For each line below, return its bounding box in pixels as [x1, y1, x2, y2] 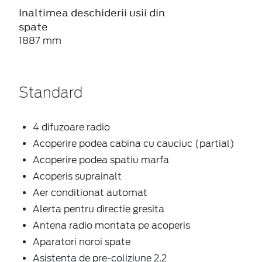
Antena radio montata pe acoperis [33, 219, 190, 231]
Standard [19, 86, 82, 101]
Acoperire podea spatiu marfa [33, 154, 169, 166]
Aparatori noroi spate [33, 236, 130, 247]
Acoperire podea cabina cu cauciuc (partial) [33, 137, 235, 149]
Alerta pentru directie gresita [33, 203, 164, 215]
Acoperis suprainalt [33, 170, 122, 182]
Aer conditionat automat [33, 187, 147, 198]
